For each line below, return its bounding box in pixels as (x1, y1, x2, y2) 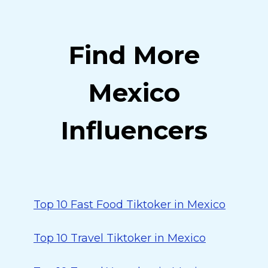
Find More (68, 39, 200, 71)
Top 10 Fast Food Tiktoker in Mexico (33, 198, 226, 211)
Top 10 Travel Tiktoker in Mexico (33, 232, 206, 245)
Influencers (60, 115, 208, 146)
